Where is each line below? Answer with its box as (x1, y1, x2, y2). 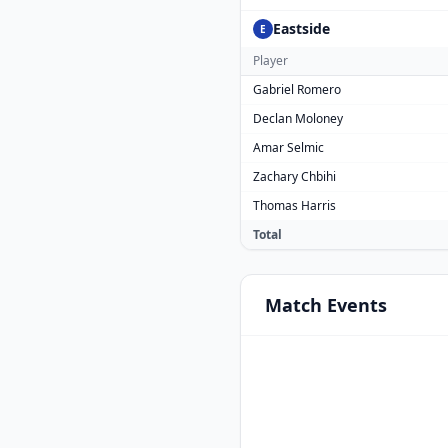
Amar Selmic (253, 139, 324, 156)
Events (322, 293, 387, 317)
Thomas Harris (253, 197, 336, 214)
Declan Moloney (253, 110, 343, 127)
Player (253, 52, 288, 69)
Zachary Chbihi (253, 168, 336, 185)
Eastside (273, 19, 330, 38)
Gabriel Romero (253, 81, 341, 98)
